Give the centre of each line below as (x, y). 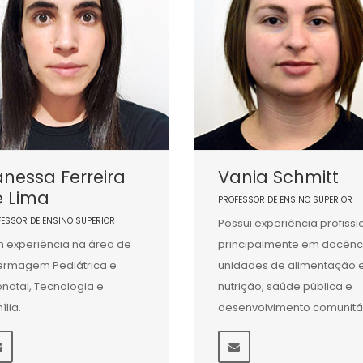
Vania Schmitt (278, 177)
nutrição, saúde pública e (285, 287)
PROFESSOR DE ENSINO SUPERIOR (285, 200)
